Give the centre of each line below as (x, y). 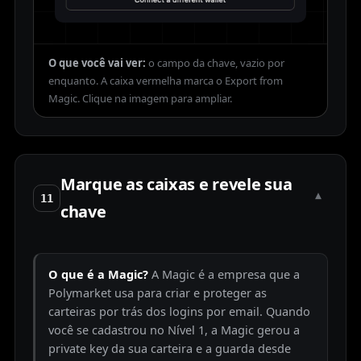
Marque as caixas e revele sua (176, 185)
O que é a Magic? (98, 274)
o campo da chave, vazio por (216, 63)
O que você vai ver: (97, 63)
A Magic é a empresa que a (226, 274)
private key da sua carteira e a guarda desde (170, 349)
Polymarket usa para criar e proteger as (158, 293)
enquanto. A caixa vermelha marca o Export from (166, 81)
